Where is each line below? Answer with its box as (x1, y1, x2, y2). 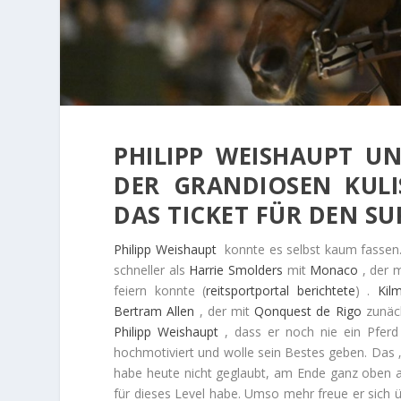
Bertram (114, 302, 163, 320)
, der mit (194, 302, 255, 320)
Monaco (310, 260, 359, 278)
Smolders (227, 260, 283, 278)
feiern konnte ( (114, 281, 207, 299)
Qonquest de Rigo (254, 302, 362, 320)
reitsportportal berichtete (206, 281, 355, 299)
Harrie (189, 260, 225, 278)
